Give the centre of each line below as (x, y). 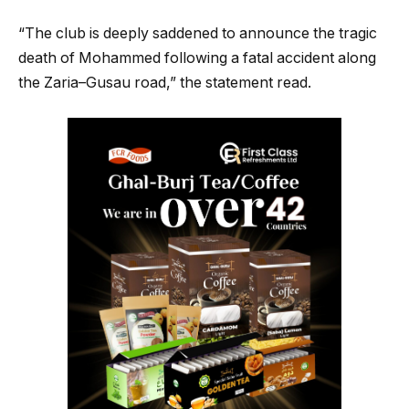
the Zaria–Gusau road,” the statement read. (165, 83)
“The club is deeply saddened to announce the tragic (198, 34)
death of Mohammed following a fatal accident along (197, 58)
